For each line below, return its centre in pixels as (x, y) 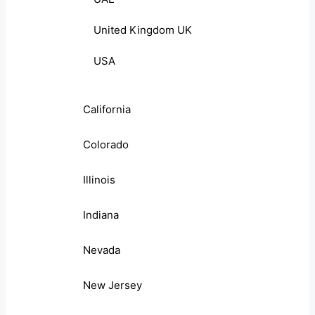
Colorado (106, 145)
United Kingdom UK (143, 30)
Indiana (101, 215)
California (107, 110)
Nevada (102, 250)
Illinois (99, 180)
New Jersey (112, 285)
